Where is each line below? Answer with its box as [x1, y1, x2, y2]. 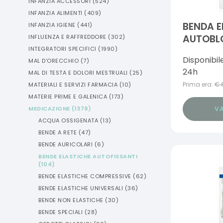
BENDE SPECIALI [38, 208, 83, 216]
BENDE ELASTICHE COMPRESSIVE [38, 172, 131, 180]
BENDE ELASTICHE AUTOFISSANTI [38, 152, 137, 160]
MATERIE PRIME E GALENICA [28, 93, 107, 101]
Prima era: [183, 80, 213, 89]
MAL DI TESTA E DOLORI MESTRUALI [28, 69, 128, 77]
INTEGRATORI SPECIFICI [28, 45, 97, 53]
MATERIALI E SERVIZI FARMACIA [28, 81, 117, 89]
